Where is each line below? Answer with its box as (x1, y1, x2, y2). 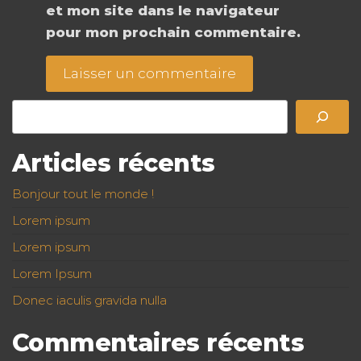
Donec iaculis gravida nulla (12, 293, 167, 309)
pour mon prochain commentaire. (45, 24, 301, 41)
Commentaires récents (12, 328, 304, 359)
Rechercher (11, 101, 92, 117)
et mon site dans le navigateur (45, 2, 280, 19)
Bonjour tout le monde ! (12, 186, 154, 202)
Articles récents (12, 148, 215, 179)
